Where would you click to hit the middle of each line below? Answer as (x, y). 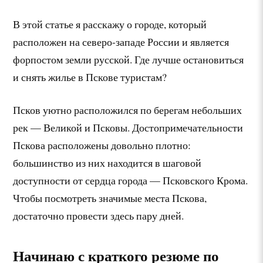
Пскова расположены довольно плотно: (102, 145)
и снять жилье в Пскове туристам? (90, 77)
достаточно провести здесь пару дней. (99, 216)
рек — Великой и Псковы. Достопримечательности (128, 128)
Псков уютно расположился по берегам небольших (128, 110)
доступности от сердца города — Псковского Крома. (131, 181)
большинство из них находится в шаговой (107, 163)
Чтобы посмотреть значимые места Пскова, (110, 198)
